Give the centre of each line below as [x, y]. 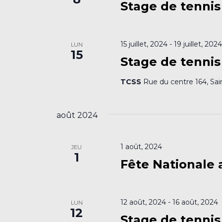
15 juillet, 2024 [144, 44]
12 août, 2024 [143, 202]
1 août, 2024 [141, 146]
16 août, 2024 [195, 202]
